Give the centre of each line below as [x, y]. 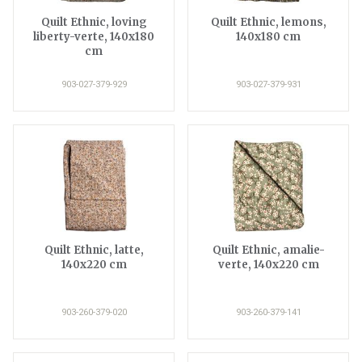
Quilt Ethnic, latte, [94, 250]
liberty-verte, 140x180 [94, 36]
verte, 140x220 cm [268, 264]
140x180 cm [268, 36]
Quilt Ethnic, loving [94, 22]
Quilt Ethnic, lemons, [268, 22]
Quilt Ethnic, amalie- [268, 250]
